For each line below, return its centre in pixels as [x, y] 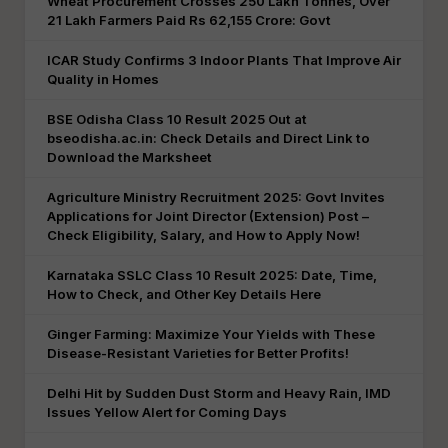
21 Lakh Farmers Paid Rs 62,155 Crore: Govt [189, 20]
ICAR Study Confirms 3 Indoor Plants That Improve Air [224, 60]
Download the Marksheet [129, 157]
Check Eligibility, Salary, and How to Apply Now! [203, 235]
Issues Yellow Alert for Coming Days [167, 412]
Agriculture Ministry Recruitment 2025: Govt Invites [216, 197]
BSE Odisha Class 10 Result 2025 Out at [177, 119]
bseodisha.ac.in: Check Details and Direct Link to [208, 138]
